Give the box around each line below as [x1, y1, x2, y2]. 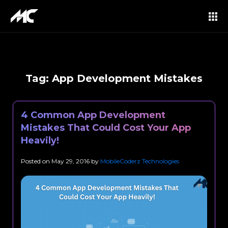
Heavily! [21, 135, 59, 146]
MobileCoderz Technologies [100, 157, 179, 165]
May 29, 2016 [51, 157, 90, 165]
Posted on [21, 157, 51, 165]
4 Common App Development [21, 109, 165, 121]
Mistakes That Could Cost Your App [21, 122, 191, 133]
